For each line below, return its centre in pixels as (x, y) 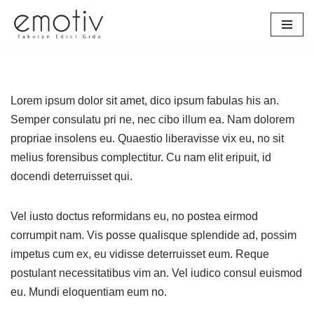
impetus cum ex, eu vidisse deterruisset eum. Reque (140, 254)
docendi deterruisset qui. (71, 176)
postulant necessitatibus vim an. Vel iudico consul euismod (156, 273)
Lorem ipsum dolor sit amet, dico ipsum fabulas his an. (145, 101)
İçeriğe (27, 39)
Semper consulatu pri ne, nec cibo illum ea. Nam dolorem (152, 120)
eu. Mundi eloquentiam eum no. (89, 292)
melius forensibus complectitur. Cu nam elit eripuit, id (141, 157)
